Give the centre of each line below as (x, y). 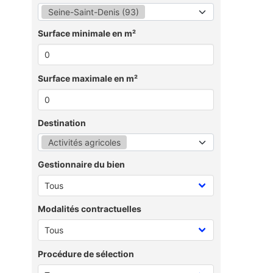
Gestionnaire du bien (81, 164)
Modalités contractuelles (90, 209)
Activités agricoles (84, 142)
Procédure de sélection (86, 253)
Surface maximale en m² (88, 78)
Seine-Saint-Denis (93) (93, 12)
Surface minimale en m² (87, 33)
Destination (62, 123)
